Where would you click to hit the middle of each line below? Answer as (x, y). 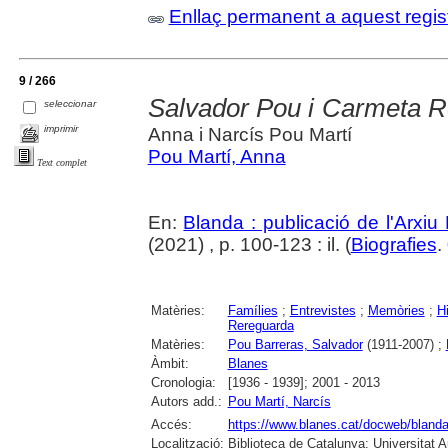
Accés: (171, 424)
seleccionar (70, 103)
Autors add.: (186, 401)
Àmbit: (169, 363)
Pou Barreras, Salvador (295, 344)
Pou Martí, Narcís (279, 401)
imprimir (61, 128)
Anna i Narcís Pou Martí (249, 134)
